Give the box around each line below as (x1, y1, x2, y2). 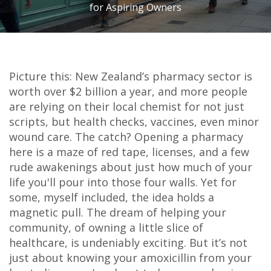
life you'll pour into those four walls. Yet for (9, 175, 237, 189)
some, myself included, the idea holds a (9, 190, 214, 204)
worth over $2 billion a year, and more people (9, 84, 247, 99)
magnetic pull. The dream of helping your (9, 205, 226, 220)
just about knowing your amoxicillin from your (9, 250, 252, 265)
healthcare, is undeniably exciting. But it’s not (9, 235, 247, 250)
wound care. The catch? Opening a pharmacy (9, 129, 243, 144)
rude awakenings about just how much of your (9, 160, 252, 174)
